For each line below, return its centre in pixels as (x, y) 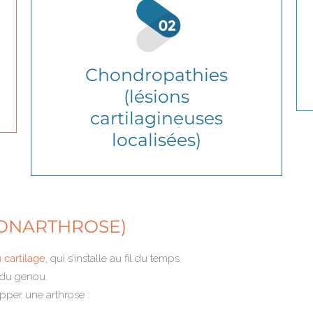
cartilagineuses (156, 118)
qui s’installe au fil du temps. (116, 258)
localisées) (156, 139)
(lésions (156, 96)
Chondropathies (156, 74)
